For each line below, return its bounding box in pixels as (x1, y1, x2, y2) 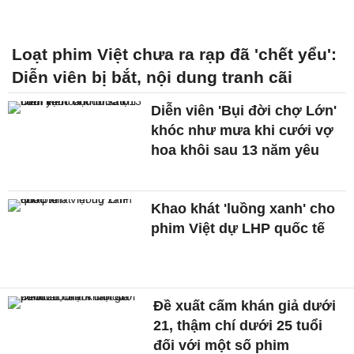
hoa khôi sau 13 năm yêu (151, 141, 320, 158)
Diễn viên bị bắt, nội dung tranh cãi (12, 67, 292, 86)
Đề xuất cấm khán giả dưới (153, 298, 337, 314)
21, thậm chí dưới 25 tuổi (153, 318, 323, 334)
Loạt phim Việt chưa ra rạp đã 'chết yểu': (12, 44, 337, 63)
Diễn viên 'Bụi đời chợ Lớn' (151, 102, 337, 119)
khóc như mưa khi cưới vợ (151, 122, 334, 138)
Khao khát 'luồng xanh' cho (151, 200, 336, 217)
